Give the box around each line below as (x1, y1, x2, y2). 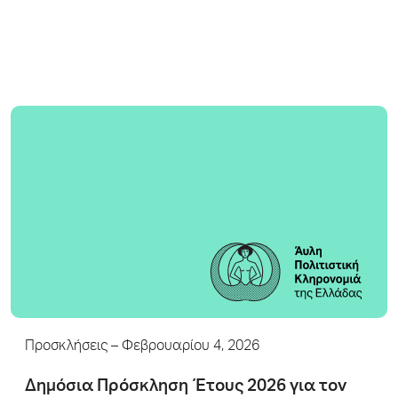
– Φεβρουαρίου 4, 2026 (107, 339, 259, 354)
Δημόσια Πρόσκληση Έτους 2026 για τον (25, 378, 346, 395)
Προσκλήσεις (25, 339, 107, 354)
